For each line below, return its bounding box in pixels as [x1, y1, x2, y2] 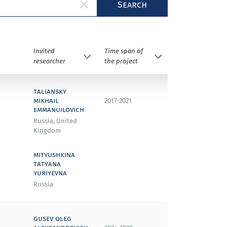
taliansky [33, 85, 66, 96]
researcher [33, 56, 65, 66]
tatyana [33, 158, 61, 169]
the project [104, 56, 138, 66]
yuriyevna [33, 167, 67, 178]
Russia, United [33, 116, 77, 126]
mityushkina [33, 148, 75, 160]
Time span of [104, 46, 143, 56]
